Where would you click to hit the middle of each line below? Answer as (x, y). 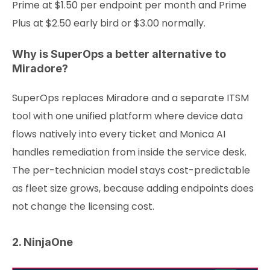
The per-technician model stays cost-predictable (131, 171)
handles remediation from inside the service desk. (129, 152)
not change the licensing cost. (83, 207)
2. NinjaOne (42, 242)
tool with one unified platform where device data (127, 116)
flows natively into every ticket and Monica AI (119, 134)
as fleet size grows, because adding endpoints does (133, 189)
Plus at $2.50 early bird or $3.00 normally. (109, 24)
